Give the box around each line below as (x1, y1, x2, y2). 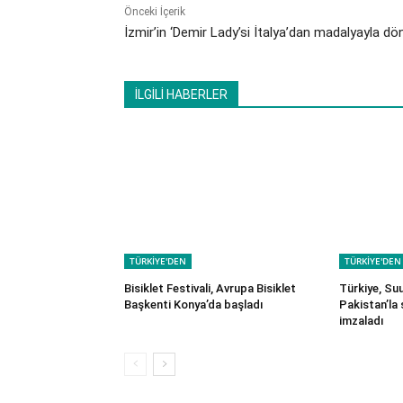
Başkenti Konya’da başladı (124, 297, 264, 311)
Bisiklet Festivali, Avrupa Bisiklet (124, 281, 296, 295)
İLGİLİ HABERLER (135, 86, 228, 102)
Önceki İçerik (124, 4, 185, 18)
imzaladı (338, 313, 390, 327)
